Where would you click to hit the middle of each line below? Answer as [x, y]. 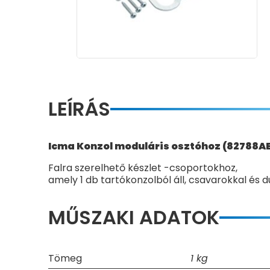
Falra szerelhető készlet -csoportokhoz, [143, 168]
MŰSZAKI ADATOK [134, 217]
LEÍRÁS [79, 109]
